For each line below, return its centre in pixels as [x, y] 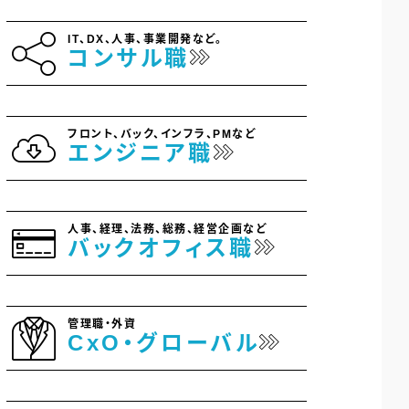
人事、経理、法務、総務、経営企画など [167, 229]
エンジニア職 [141, 153]
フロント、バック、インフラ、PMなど [162, 134]
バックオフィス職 [161, 248]
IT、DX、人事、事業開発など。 [145, 39]
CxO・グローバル [164, 343]
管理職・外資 [102, 324]
